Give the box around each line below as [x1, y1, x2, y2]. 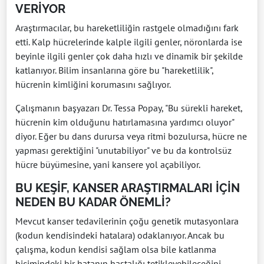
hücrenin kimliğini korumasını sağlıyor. [15, 78, 171, 90]
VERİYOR [15, 1, 65, 16]
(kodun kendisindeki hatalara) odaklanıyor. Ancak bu [15, 229, 225, 241]
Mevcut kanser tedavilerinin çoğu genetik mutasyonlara [15, 214, 239, 227]
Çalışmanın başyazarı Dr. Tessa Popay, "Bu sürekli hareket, [15, 101, 242, 114]
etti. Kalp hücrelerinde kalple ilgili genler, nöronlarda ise [15, 35, 242, 48]
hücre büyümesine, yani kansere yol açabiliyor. [15, 158, 200, 170]
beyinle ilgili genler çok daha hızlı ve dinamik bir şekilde [15, 49, 243, 62]
